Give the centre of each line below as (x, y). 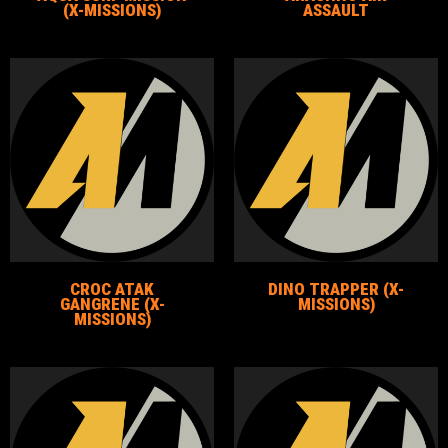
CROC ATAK (112, 289)
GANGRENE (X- (112, 304)
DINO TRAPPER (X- (336, 289)
